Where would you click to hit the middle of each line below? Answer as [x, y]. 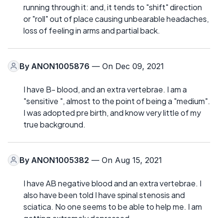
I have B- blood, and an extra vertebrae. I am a [105, 89]
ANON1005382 [60, 160]
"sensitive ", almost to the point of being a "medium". [117, 101]
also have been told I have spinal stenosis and [104, 195]
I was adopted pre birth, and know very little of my [112, 112]
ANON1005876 [60, 66]
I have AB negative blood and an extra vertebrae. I [112, 183]
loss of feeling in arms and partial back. [92, 30]
